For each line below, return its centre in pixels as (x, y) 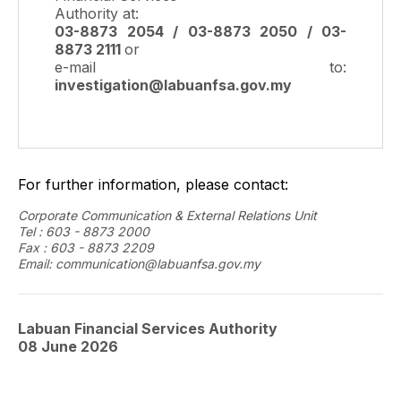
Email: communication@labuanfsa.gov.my (139, 264)
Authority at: (99, 13)
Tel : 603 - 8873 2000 (84, 231)
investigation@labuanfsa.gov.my (173, 85)
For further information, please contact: (153, 184)
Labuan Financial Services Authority (148, 328)
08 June (47, 346)
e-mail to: (200, 67)
